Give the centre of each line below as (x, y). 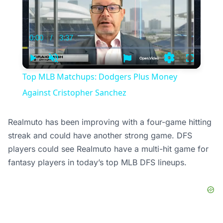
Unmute (67, 67)
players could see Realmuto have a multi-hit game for (108, 149)
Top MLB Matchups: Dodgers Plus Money (100, 77)
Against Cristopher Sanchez (74, 93)
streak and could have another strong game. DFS (100, 136)
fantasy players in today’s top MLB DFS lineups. (97, 163)
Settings (183, 67)
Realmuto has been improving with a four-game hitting (110, 122)
